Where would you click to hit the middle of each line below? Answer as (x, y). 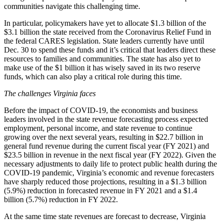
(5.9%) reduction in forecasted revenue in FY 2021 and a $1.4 (101, 190)
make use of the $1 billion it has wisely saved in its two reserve (102, 67)
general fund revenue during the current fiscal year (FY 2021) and (107, 146)
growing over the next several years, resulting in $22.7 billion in (104, 137)
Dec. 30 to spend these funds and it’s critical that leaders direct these (110, 50)
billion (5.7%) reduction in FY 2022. (61, 199)
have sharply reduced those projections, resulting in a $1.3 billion (105, 181)
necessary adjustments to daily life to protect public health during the (111, 164)
